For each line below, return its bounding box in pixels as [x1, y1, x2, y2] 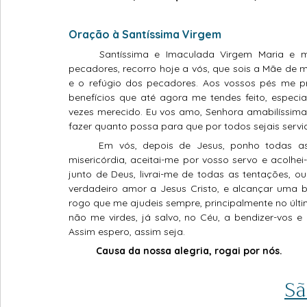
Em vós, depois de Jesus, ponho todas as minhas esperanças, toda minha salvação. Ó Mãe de [69, 139, 99, 152]
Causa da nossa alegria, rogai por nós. [96, 245, 282, 258]
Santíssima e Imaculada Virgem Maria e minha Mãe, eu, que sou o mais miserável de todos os [69, 48, 99, 61]
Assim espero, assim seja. [69, 225, 188, 238]
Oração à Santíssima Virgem [69, 27, 221, 42]
